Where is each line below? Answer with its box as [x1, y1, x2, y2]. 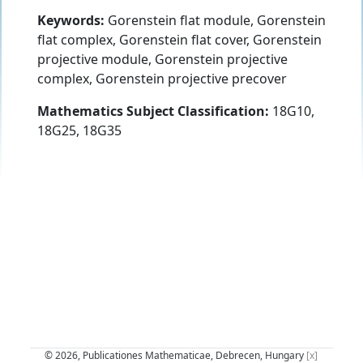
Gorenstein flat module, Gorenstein [105, 11, 326, 29]
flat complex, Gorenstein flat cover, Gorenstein [37, 30, 322, 49]
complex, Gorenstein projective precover [37, 69, 287, 88]
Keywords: [37, 11, 105, 29]
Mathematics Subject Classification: [37, 101, 269, 120]
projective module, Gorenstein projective [37, 49, 288, 68]
